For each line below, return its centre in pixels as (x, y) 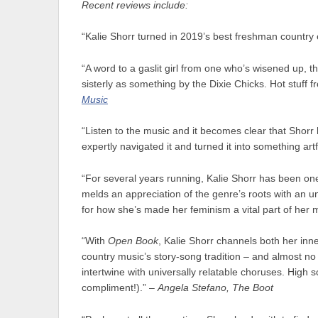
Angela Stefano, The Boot (215, 288)
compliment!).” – (120, 288)
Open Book (133, 241)
